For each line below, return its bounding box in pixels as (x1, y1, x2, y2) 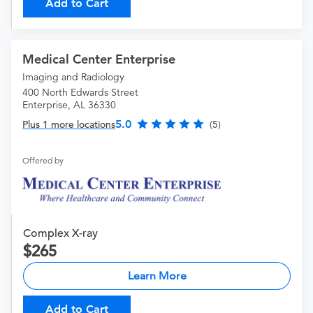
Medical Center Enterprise (22, 51, 175, 68)
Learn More (127, 268, 187, 282)
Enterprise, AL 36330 (22, 99, 116, 112)
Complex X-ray (23, 226, 98, 240)
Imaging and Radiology (22, 71, 124, 84)
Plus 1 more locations (22, 118, 115, 131)
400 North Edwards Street (22, 86, 138, 99)
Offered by (22, 155, 64, 166)
